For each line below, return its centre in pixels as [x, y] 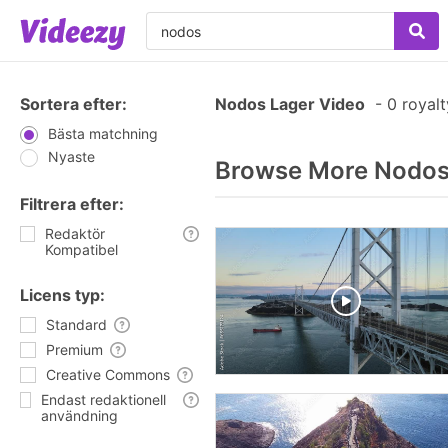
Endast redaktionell [104, 399]
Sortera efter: [73, 104]
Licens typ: [62, 295]
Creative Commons [108, 374]
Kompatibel [82, 249]
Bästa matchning [103, 133]
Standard [76, 324]
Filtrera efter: [72, 204]
